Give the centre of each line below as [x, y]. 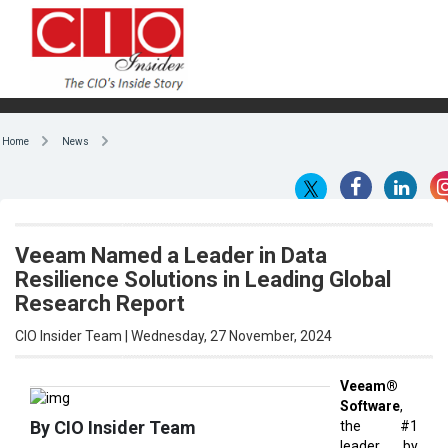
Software [370, 405]
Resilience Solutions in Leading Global [203, 279]
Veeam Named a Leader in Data [171, 255]
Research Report [100, 303]
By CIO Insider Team [113, 428]
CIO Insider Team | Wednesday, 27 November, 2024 [173, 335]
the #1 [379, 425]
